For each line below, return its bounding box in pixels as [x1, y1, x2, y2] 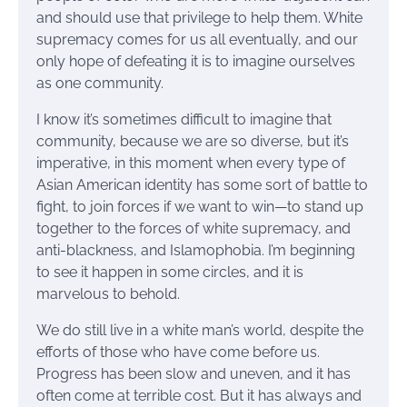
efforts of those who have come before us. [36, 343, 320, 362]
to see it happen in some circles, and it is [36, 263, 303, 282]
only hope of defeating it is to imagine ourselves [36, 53, 355, 71]
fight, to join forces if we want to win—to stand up [36, 198, 363, 216]
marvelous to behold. [36, 285, 180, 303]
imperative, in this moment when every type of [36, 154, 345, 173]
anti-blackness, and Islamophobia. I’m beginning [36, 242, 355, 260]
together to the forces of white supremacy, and [36, 220, 351, 238]
